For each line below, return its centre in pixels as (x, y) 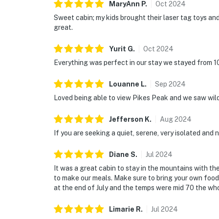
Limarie (122, 209)
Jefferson (126, 120)
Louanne (124, 84)
